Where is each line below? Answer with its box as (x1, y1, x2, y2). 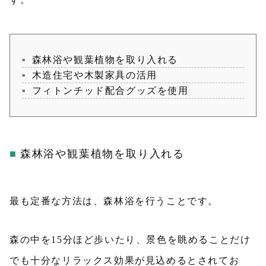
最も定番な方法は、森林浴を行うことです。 (9, 196, 218, 206)
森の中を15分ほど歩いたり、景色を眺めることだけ (9, 235, 251, 245)
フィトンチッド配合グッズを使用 (31, 85, 189, 96)
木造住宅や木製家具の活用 (31, 70, 157, 80)
